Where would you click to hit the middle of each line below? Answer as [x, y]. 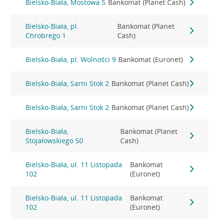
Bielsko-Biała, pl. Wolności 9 [71, 59]
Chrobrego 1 [46, 35]
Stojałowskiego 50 [55, 141]
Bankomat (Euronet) [151, 59]
